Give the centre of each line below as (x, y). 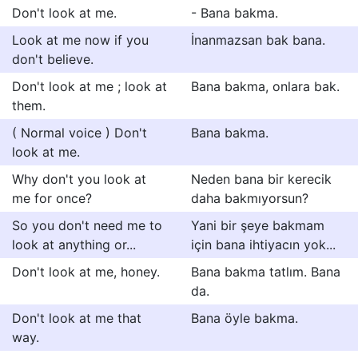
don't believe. (53, 59)
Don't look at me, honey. (86, 272)
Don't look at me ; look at (89, 86)
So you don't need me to (87, 225)
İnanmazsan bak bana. (258, 40)
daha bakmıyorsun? (250, 198)
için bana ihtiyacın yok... (263, 245)
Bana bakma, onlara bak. (265, 86)
